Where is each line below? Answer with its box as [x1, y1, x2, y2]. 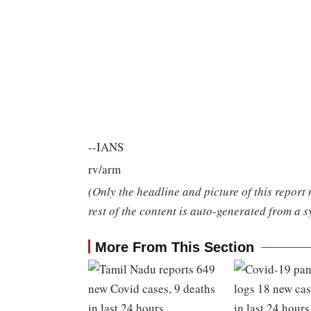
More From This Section [95, 239, 254, 255]
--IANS [88, 139, 124, 155]
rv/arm [88, 161, 121, 178]
